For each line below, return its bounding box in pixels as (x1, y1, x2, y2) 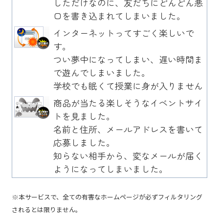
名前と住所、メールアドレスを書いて (53, 122, 203, 135)
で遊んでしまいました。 (53, 66, 150, 79)
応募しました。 (53, 135, 115, 149)
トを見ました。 (53, 109, 115, 122)
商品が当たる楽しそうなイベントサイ (53, 96, 203, 109)
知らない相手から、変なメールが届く (53, 149, 203, 162)
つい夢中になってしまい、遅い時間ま (53, 52, 203, 66)
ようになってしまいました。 (53, 162, 168, 175)
